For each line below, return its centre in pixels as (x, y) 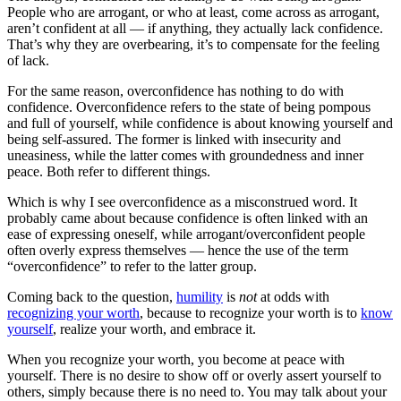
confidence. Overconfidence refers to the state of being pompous (189, 107)
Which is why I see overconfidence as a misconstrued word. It (182, 201)
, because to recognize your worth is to (250, 312)
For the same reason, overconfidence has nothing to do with (175, 90)
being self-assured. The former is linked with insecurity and (174, 139)
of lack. (28, 60)
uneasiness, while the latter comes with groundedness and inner (185, 155)
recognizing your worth (73, 312)
